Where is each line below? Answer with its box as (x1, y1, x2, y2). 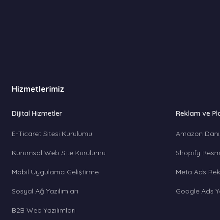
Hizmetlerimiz (12, 84, 64, 94)
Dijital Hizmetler (12, 109, 62, 118)
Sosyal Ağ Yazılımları (12, 187, 78, 195)
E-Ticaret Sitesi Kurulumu (12, 129, 92, 138)
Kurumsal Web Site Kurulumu (12, 148, 106, 157)
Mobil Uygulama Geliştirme (12, 167, 99, 176)
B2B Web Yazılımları (12, 206, 76, 215)
